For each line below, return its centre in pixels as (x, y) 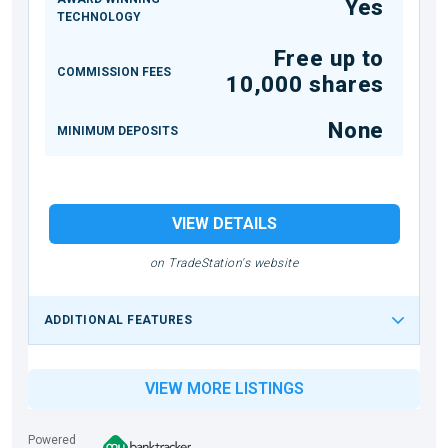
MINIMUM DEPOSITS (117, 131)
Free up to (329, 59)
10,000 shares (305, 85)
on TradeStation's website (224, 263)
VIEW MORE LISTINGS (224, 389)
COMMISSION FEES (114, 72)
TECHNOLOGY (99, 17)
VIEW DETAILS (224, 224)
